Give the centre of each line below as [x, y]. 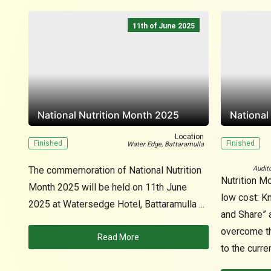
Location [189, 137]
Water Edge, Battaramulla [165, 144]
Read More [119, 237]
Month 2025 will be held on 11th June [108, 187]
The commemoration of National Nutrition [115, 170]
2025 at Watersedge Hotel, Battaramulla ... [116, 204]
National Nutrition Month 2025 [108, 115]
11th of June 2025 [163, 26]
